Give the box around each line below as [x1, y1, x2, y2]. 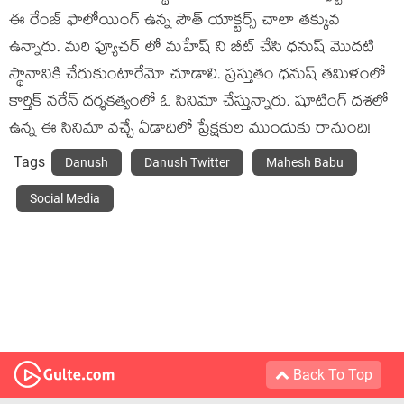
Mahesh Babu [266, 155, 344, 170]
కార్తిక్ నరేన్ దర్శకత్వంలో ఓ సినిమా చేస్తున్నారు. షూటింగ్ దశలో [9, 90, 389, 116]
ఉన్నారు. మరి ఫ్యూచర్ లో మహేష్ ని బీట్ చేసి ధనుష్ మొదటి [9, 36, 374, 62]
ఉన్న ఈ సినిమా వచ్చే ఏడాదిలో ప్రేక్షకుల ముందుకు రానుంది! [9, 117, 371, 143]
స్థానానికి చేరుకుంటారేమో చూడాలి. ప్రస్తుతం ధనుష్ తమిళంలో [9, 63, 386, 89]
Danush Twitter [144, 155, 230, 170]
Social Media [30, 191, 100, 206]
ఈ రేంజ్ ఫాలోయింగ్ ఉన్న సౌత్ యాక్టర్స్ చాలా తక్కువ [9, 9, 340, 35]
